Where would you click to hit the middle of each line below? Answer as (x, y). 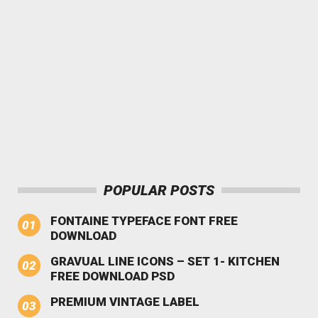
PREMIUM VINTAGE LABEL (125, 301)
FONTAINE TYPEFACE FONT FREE (144, 220)
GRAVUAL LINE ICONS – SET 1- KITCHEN (165, 261)
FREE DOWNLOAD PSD (113, 276)
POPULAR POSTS (159, 190)
